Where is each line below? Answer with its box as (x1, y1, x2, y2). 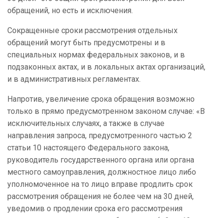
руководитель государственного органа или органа (7, 155, 194, 165)
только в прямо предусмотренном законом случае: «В (7, 107, 205, 116)
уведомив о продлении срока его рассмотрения (7, 204, 182, 214)
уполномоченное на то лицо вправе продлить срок (7, 180, 193, 189)
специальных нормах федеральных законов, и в (7, 50, 185, 60)
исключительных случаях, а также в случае (7, 119, 164, 128)
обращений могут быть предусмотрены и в (7, 38, 165, 48)
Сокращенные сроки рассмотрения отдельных (7, 26, 178, 36)
